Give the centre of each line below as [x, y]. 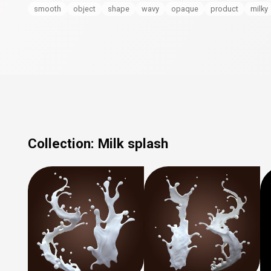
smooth [47, 8]
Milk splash [133, 143]
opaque [185, 8]
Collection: [63, 143]
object [84, 8]
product [224, 8]
